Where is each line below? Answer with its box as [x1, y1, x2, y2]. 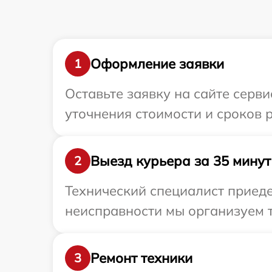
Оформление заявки [90, 55, 224, 72]
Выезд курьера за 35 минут [90, 152, 271, 169]
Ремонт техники [90, 249, 192, 267]
